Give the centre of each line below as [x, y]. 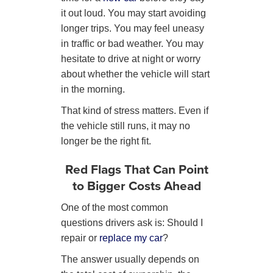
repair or [80, 238]
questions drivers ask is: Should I [132, 222]
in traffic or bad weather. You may [132, 43]
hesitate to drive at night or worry [131, 58]
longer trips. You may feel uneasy [133, 28]
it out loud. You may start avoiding [133, 13]
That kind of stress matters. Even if [135, 110]
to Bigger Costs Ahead [136, 185]
